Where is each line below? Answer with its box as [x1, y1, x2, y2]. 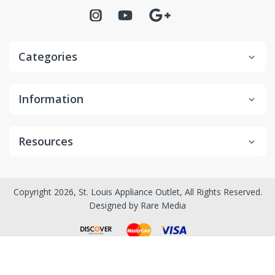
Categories [18, 49, 77, 64]
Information [18, 91, 83, 107]
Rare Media [141, 199, 186, 212]
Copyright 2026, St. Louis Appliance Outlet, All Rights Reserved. [13, 186, 262, 198]
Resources [18, 134, 73, 149]
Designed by [89, 199, 141, 212]
